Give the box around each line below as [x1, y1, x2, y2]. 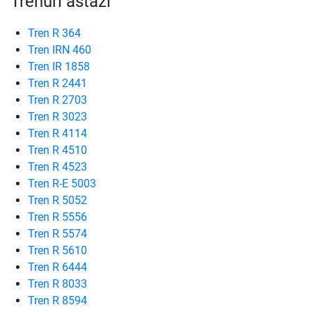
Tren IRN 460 [28, 43, 91, 56]
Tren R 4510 [28, 143, 87, 157]
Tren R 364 [28, 26, 81, 40]
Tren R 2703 [28, 93, 87, 107]
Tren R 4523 [28, 160, 87, 173]
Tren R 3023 [28, 110, 87, 123]
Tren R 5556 [28, 210, 87, 224]
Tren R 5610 [28, 244, 87, 257]
